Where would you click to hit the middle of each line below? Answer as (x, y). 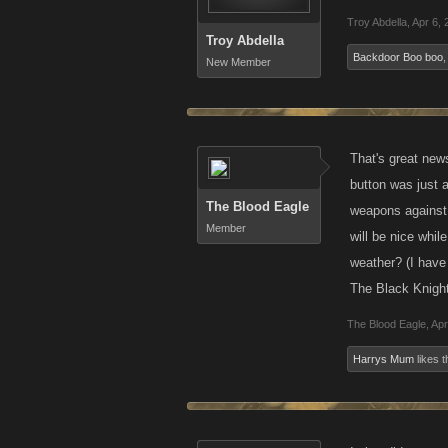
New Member (238, 62)
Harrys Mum (383, 359)
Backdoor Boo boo (398, 57)
